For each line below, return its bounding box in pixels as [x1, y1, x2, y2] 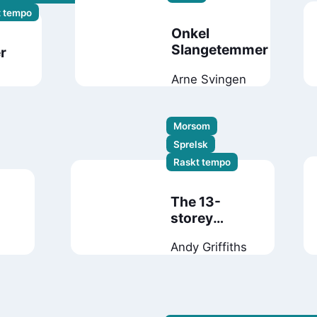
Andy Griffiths [171, 240, 248, 255]
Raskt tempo [173, 156, 231, 168]
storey [171, 209, 214, 227]
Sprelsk [173, 138, 209, 150]
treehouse [171, 226, 238, 243]
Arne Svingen [171, 71, 246, 86]
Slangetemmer [171, 41, 268, 59]
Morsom [173, 120, 211, 132]
